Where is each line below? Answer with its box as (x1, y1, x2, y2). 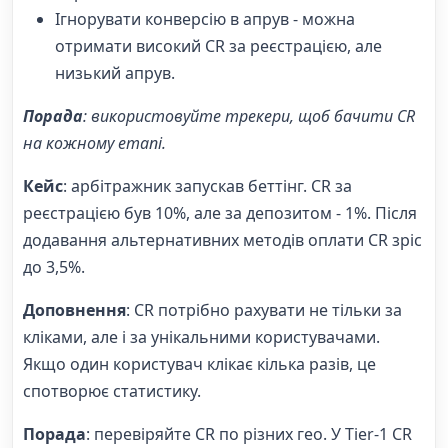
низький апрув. (55, 62, 175, 85)
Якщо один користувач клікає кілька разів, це (23, 353, 376, 376)
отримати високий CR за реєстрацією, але (55, 35, 382, 58)
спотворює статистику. (23, 380, 201, 403)
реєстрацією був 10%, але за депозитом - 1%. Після (23, 202, 417, 225)
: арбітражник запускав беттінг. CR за (63, 175, 352, 198)
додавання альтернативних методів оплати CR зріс (23, 229, 422, 252)
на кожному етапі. (23, 132, 166, 155)
